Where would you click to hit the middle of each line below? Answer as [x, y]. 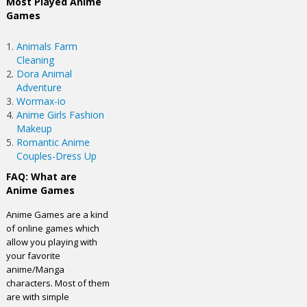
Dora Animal [45, 74]
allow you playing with [52, 242]
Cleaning [36, 60]
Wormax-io [41, 101]
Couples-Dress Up [57, 156]
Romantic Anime [53, 142]
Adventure [39, 87]
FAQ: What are [42, 176]
